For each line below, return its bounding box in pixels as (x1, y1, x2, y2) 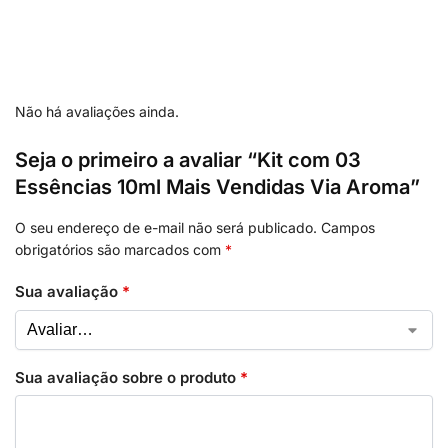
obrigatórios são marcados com (15, 240, 225, 258)
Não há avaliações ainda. (15, 102, 179, 120)
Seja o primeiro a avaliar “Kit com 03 (15, 147, 361, 172)
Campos (321, 218, 375, 236)
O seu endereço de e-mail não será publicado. (15, 218, 317, 236)
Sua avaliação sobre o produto (15, 367, 240, 387)
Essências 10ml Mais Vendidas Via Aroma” (15, 174, 420, 199)
